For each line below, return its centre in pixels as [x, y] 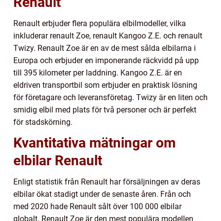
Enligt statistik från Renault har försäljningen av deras [107, 182]
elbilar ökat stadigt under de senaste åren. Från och [102, 194]
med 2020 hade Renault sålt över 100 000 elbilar [97, 207]
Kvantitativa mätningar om [94, 143]
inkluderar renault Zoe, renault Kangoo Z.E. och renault [108, 36]
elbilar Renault [58, 161]
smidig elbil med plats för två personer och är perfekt [105, 110]
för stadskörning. [43, 122]
